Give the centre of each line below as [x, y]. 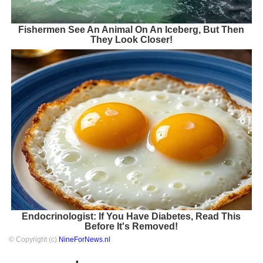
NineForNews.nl [85, 239]
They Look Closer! [131, 40]
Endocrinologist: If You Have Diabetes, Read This [131, 216]
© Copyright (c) [34, 239]
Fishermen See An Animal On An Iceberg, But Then [131, 30]
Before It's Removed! [131, 226]
